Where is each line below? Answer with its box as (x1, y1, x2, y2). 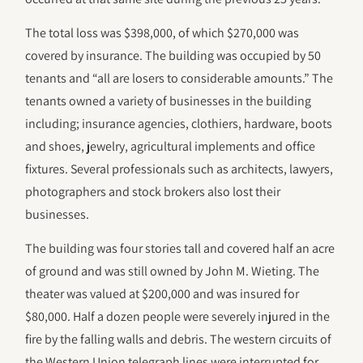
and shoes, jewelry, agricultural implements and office (25, 137, 316, 155)
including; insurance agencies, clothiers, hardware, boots (25, 114, 333, 132)
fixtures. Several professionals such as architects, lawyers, (25, 160, 334, 177)
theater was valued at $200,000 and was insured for (25, 285, 300, 303)
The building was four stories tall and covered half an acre (25, 240, 335, 258)
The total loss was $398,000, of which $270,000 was (25, 23, 300, 41)
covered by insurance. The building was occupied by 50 (25, 46, 322, 64)
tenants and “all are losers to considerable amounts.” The (25, 69, 334, 87)
